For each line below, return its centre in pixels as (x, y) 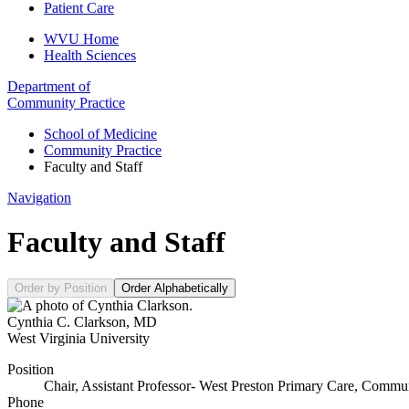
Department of (49, 86)
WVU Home (81, 38)
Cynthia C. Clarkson (67, 322)
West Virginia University (79, 339)
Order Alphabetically (175, 288)
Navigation (39, 197)
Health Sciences (90, 55)
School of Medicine (100, 133)
